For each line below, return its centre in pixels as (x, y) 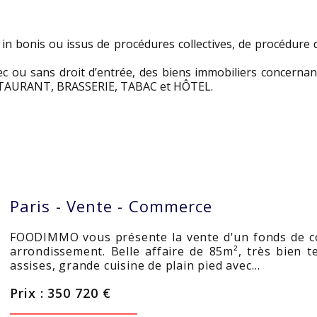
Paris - (38, 206)
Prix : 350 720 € (60, 293)
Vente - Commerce (139, 206)
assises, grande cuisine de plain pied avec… (135, 265)
